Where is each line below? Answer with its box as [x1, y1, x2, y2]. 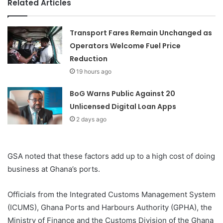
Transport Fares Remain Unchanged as [70, 28, 213, 38]
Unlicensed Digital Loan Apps [70, 102, 177, 112]
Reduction [70, 54, 108, 64]
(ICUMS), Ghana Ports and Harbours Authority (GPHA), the [7, 203, 212, 213]
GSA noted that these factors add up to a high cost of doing [7, 151, 215, 161]
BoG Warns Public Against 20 [70, 89, 176, 99]
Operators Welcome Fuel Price [70, 41, 181, 51]
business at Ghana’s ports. [7, 164, 100, 174]
